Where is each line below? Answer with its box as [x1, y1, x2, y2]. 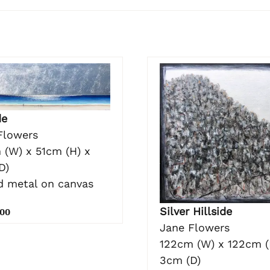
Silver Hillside [160, 205, 232, 218]
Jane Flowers [160, 221, 230, 234]
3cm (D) [160, 254, 201, 267]
